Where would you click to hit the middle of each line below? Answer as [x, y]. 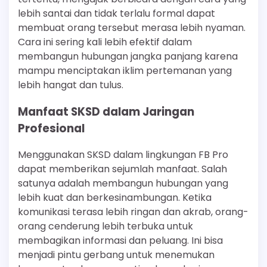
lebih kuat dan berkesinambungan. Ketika [115, 198]
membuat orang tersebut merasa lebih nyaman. [132, 27]
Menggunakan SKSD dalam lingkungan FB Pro [123, 155]
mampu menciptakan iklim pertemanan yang [125, 70]
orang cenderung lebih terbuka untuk [105, 226]
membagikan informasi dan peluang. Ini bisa [120, 241]
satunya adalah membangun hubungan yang [123, 184]
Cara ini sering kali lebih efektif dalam [105, 42]
